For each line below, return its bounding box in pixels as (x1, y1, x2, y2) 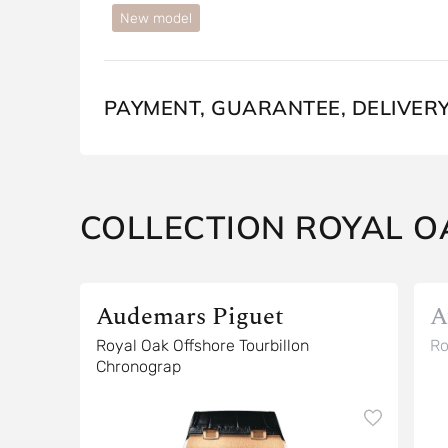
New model (119, 10, 192, 27)
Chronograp (95, 357, 181, 376)
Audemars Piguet (95, 299, 284, 335)
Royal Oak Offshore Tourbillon (95, 336, 239, 355)
